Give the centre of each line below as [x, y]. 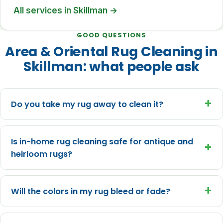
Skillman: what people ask [111, 67]
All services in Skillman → [65, 10]
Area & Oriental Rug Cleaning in [111, 52]
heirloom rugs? [41, 154]
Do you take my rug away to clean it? [87, 104]
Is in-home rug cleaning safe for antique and [102, 141]
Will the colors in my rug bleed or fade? [90, 191]
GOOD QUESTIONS [111, 35]
